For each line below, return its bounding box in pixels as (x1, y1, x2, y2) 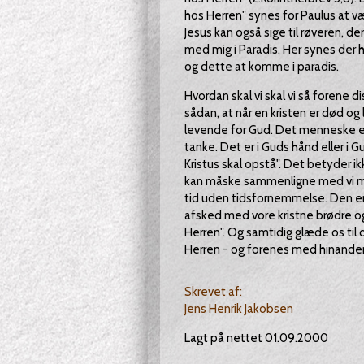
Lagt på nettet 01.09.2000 (184, 331, 328, 345)
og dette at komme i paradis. (184, 59, 339, 74)
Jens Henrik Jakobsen (184, 301, 293, 316)
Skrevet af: (184, 284, 242, 299)
